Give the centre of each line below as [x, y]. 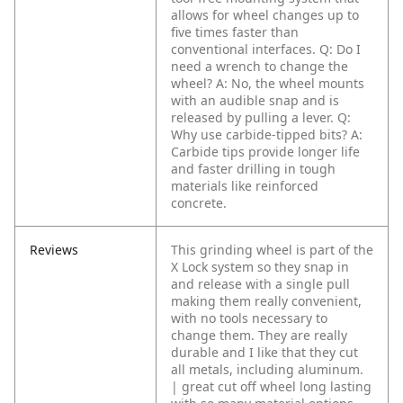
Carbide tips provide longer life [265, 152]
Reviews [54, 250]
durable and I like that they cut [264, 353]
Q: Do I [340, 49]
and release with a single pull [260, 284]
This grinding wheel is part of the [272, 250]
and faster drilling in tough [253, 169]
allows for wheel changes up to [265, 15]
